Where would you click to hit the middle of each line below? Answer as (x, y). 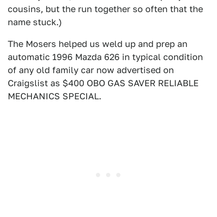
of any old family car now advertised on (91, 70)
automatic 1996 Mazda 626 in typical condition (105, 57)
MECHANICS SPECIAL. (54, 96)
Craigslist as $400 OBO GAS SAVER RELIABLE (103, 83)
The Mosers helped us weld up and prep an (98, 44)
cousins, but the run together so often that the (105, 9)
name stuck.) (35, 22)
